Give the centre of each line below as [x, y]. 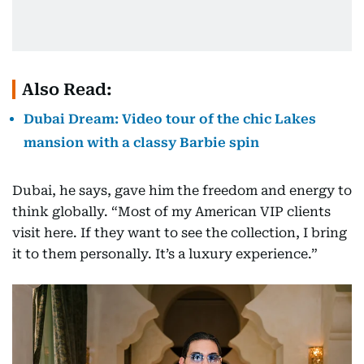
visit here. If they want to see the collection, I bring [180, 232]
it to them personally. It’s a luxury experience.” [165, 253]
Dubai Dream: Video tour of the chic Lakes [170, 119]
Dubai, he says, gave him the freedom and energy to [182, 190]
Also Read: [67, 89]
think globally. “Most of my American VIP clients [171, 211]
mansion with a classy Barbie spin [141, 142]
